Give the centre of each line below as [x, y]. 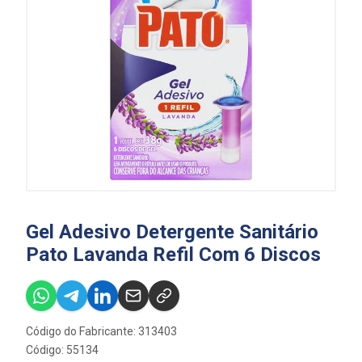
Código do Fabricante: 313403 [101, 331]
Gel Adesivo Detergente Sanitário [172, 232]
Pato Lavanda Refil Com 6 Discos [173, 255]
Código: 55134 [62, 350]
